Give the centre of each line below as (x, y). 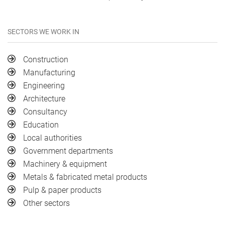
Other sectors (46, 203)
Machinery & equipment (65, 164)
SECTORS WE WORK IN (43, 32)
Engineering (44, 86)
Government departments (68, 151)
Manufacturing (49, 73)
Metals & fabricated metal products (85, 177)
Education (41, 125)
